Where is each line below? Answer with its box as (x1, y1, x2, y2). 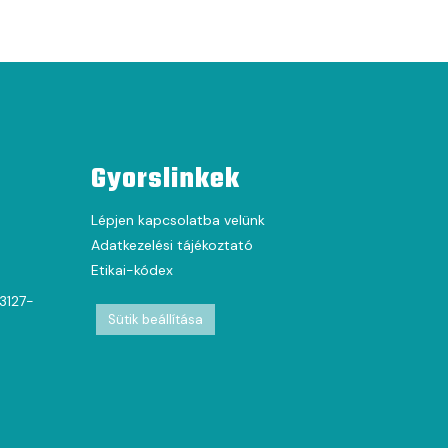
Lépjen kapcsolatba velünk (91, 210, 265, 229)
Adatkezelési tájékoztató (91, 235, 253, 254)
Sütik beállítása (108, 310, 203, 328)
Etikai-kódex (91, 260, 173, 279)
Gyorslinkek (91, 157, 240, 201)
